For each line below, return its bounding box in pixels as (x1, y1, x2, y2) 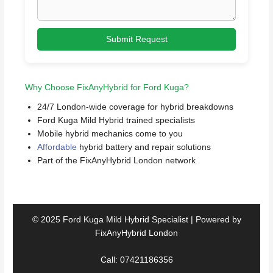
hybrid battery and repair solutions (77, 143, 211, 152)
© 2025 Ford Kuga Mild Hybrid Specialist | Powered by (32, 215, 241, 225)
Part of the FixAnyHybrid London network (37, 156, 196, 166)
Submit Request (105, 35, 168, 44)
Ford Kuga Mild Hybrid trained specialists (37, 116, 196, 126)
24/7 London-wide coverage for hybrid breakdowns (37, 102, 234, 112)
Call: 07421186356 (100, 255, 173, 264)
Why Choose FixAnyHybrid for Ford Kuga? (25, 83, 190, 93)
